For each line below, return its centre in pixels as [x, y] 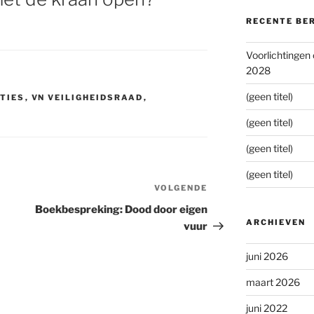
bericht [227, 207]
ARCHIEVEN [275, 223]
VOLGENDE [181, 188]
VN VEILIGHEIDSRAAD [87, 98]
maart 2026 [273, 282]
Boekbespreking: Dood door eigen [122, 210]
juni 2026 [267, 257]
